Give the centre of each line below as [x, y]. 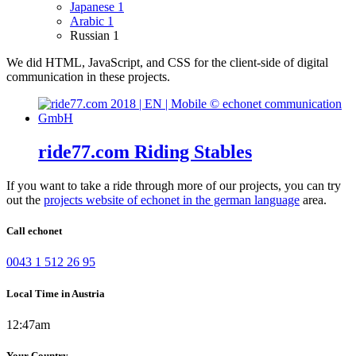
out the [25, 200]
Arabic [89, 21]
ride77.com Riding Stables [145, 152]
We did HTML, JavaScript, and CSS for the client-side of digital [167, 63]
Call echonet [34, 231]
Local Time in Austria [56, 293]
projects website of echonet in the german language [172, 200]
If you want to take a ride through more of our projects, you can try [174, 186]
